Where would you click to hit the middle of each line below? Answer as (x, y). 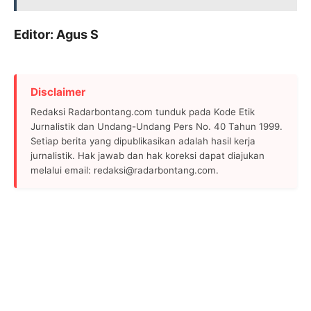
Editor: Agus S (56, 35)
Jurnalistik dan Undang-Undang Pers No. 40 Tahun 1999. (157, 127)
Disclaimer (58, 92)
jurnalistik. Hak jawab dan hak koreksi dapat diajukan (148, 156)
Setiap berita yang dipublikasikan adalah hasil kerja (143, 141)
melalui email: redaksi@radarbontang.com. (125, 170)
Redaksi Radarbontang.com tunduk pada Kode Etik (143, 112)
